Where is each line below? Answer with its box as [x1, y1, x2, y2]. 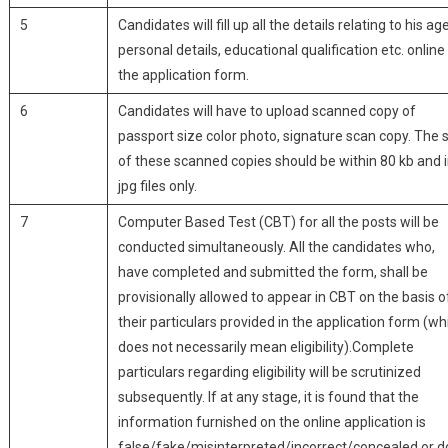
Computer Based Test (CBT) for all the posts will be [117, 214, 439, 230]
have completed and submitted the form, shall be [117, 264, 428, 280]
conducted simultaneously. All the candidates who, [117, 239, 435, 255]
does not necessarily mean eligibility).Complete [117, 339, 414, 355]
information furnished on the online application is [117, 414, 426, 430]
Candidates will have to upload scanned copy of [117, 103, 416, 119]
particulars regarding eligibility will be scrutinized [117, 364, 421, 380]
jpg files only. [117, 178, 197, 194]
